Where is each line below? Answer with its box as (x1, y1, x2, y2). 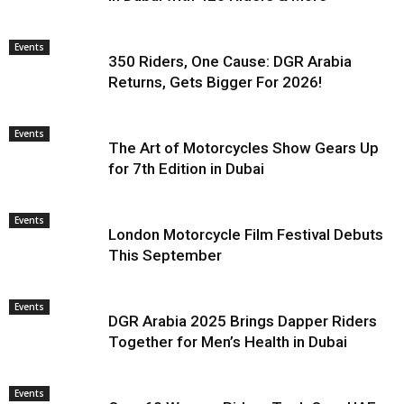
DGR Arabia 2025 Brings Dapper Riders (108, 312, 377, 330)
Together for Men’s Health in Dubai (108, 333, 347, 351)
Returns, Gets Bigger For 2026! (108, 73, 322, 91)
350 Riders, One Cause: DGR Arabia (108, 52, 352, 70)
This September (108, 246, 222, 264)
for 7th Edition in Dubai (108, 160, 264, 178)
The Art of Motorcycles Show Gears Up (108, 139, 379, 157)
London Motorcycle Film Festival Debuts (108, 225, 383, 243)
